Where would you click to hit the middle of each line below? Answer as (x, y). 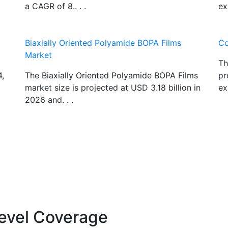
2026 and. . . (49, 99)
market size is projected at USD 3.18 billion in (113, 87)
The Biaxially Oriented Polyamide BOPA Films (111, 75)
